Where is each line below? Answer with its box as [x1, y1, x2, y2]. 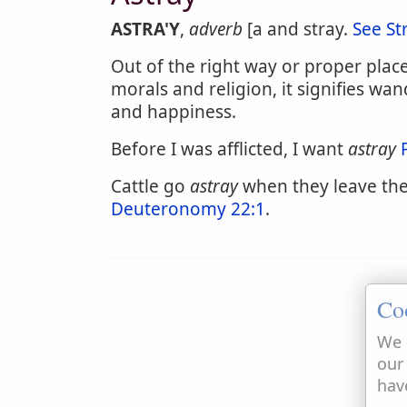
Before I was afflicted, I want [111, 137, 348, 161]
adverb [189, 17, 243, 41]
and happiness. [111, 100, 236, 124]
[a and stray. [243, 17, 352, 41]
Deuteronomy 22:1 [111, 197, 265, 221]
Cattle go [111, 174, 190, 198]
